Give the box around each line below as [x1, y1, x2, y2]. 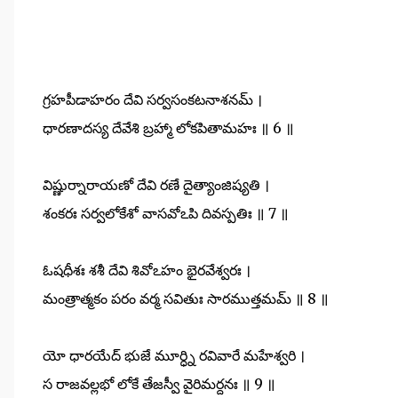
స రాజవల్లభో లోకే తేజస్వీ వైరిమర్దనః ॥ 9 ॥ [43, 374, 275, 393]
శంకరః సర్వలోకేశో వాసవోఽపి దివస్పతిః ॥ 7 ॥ [43, 203, 289, 222]
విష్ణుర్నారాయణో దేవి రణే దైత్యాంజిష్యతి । [43, 175, 269, 194]
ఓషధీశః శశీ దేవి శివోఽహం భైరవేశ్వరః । [43, 260, 251, 279]
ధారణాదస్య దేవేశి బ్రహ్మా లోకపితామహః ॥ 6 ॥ [43, 118, 294, 137]
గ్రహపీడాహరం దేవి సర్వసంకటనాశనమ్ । [43, 90, 262, 108]
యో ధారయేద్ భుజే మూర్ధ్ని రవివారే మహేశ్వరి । [43, 346, 305, 364]
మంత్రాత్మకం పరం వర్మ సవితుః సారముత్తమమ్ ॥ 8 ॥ [43, 289, 329, 307]
